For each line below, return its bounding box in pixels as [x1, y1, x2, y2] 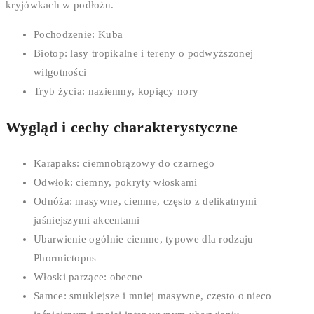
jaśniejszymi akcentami [34, 214, 140, 226]
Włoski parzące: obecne [34, 271, 143, 283]
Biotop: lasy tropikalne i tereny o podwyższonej [34, 48, 254, 60]
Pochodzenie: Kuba [34, 29, 123, 41]
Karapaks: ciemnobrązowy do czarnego [34, 158, 215, 170]
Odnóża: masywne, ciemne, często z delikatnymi [34, 196, 257, 207]
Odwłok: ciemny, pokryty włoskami [34, 177, 198, 189]
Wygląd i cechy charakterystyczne [6, 118, 238, 137]
